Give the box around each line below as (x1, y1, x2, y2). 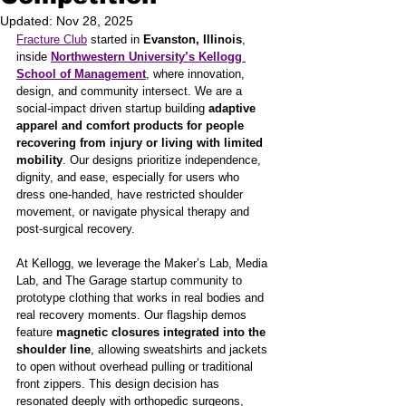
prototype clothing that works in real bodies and (16, 291, 267, 304)
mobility (16, 153, 63, 167)
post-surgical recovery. (16, 222, 135, 236)
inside (16, 50, 51, 63)
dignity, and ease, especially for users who (16, 170, 243, 184)
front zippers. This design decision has (16, 377, 223, 391)
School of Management (16, 67, 146, 81)
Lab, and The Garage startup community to (16, 274, 246, 287)
